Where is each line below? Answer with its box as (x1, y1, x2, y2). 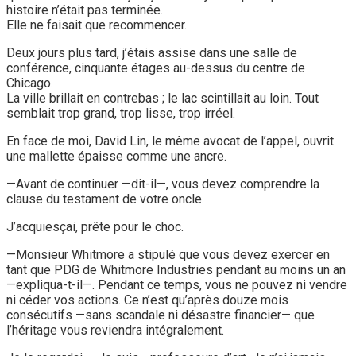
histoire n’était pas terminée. (6, 2, 163, 17)
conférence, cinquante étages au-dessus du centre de (6, 60, 305, 75)
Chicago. (6, 75, 53, 91)
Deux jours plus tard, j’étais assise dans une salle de (6, 44, 297, 60)
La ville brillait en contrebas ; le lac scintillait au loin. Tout (6, 90, 319, 106)
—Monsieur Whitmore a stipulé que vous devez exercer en (6, 246, 330, 262)
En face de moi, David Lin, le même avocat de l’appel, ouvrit (6, 133, 334, 149)
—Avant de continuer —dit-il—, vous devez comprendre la (6, 176, 319, 192)
